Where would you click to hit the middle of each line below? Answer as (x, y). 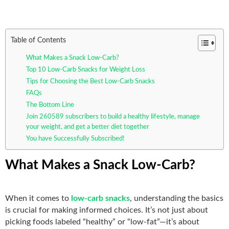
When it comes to (38, 198)
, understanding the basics (177, 198)
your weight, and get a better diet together (88, 127)
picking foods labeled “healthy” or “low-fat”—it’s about (102, 222)
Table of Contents (38, 40)
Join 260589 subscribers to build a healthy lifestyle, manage (113, 117)
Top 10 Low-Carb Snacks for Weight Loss (86, 70)
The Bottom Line (50, 105)
